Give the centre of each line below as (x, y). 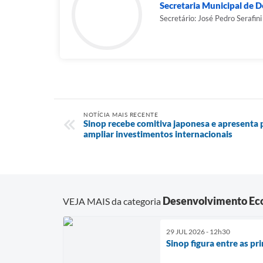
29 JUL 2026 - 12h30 (198, 232)
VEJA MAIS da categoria (113, 201)
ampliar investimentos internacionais (158, 134)
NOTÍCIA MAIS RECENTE (121, 114)
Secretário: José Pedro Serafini (211, 18)
